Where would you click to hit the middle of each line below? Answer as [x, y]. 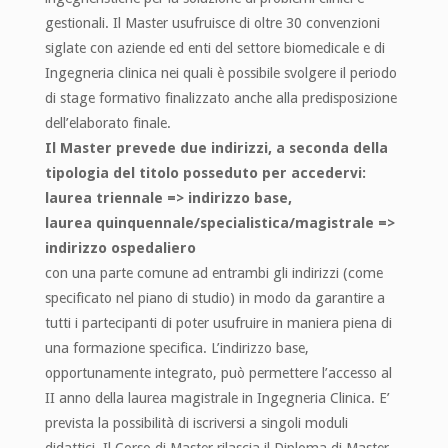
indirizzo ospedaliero [120, 248]
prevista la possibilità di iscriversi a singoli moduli [196, 423]
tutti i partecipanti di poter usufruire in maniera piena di [218, 323]
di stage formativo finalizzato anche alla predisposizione [220, 98]
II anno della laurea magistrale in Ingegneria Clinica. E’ [217, 398]
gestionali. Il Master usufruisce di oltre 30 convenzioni [212, 23]
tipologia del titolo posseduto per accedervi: [205, 173]
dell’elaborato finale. [107, 123]
